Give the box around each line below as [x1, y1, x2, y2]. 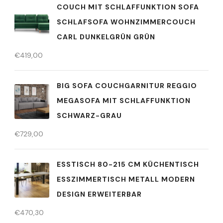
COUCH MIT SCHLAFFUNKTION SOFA [57, 2, 199, 11]
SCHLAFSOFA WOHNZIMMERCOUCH [57, 17, 196, 26]
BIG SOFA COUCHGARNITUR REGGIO [57, 81, 197, 90]
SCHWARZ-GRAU [57, 111, 122, 120]
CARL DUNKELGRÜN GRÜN [57, 32, 155, 41]
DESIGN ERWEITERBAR [57, 189, 142, 199]
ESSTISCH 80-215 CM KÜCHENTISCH [57, 159, 199, 169]
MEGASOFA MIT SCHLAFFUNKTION [57, 96, 191, 105]
